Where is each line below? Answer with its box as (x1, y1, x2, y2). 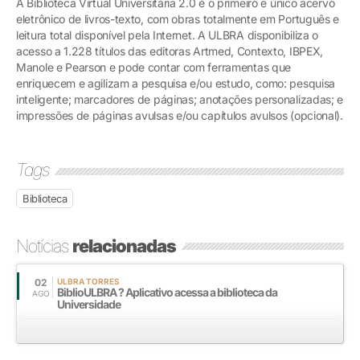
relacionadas (72, 235, 176, 256)
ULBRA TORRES (57, 276, 120, 286)
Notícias (16, 235, 72, 256)
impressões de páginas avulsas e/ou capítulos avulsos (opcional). (16, 108, 343, 122)
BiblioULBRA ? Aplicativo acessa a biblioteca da (57, 284, 277, 299)
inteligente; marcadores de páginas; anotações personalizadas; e (16, 92, 344, 106)
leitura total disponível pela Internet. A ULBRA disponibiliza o (16, 27, 319, 42)
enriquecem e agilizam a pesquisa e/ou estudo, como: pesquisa (16, 76, 336, 90)
